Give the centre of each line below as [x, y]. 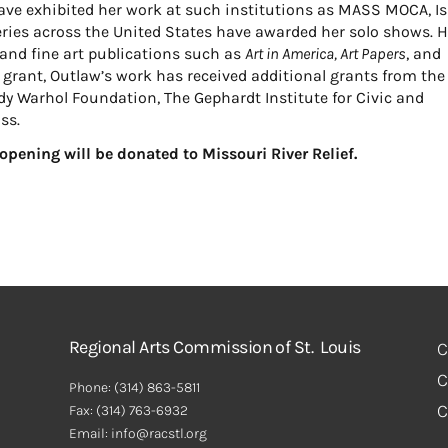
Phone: [91, 387]
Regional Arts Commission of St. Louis [214, 346]
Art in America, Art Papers [326, 53]
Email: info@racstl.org [137, 433]
